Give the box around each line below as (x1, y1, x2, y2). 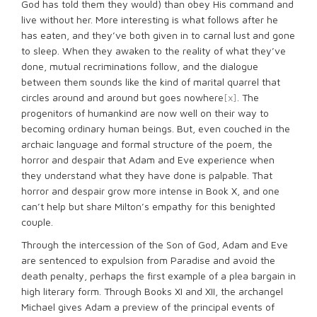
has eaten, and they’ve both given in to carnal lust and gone (21, 29, 295, 41)
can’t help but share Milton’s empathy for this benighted (21, 200, 275, 212)
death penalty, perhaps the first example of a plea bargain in (21, 270, 296, 282)
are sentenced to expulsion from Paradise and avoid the (21, 254, 275, 266)
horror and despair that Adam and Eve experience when (21, 154, 275, 166)
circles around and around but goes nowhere (21, 91, 224, 103)
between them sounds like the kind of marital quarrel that (21, 76, 280, 88)
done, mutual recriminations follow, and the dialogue (21, 60, 258, 72)
